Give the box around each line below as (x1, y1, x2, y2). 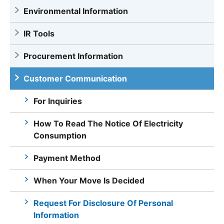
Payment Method (33, 153, 100, 163)
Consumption (33, 130, 86, 141)
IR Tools (23, 28, 54, 39)
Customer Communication (23, 73, 127, 84)
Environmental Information (23, 6, 128, 16)
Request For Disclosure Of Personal (33, 198, 173, 208)
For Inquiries (33, 96, 82, 106)
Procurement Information (23, 51, 123, 61)
